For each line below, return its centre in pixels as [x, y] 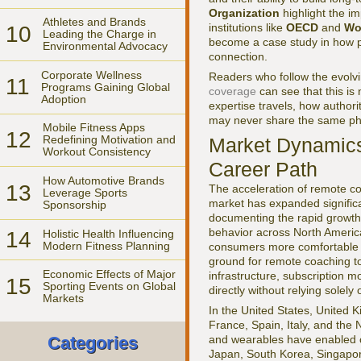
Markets [63, 299]
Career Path [263, 169]
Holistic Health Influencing [108, 233]
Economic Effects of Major [109, 274]
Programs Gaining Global [106, 87]
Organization [244, 13]
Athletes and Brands [94, 22]
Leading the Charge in [100, 34]
